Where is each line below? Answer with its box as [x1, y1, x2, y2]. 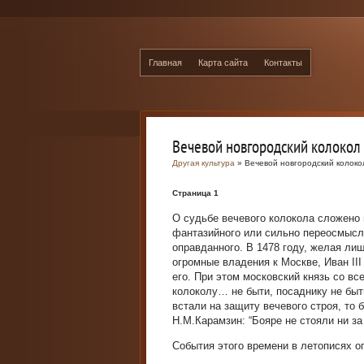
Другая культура [172, 158, 235, 167]
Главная [149, 58, 182, 67]
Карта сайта [198, 58, 248, 67]
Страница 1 [172, 188, 219, 197]
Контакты [264, 58, 302, 67]
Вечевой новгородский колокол [172, 136, 361, 158]
